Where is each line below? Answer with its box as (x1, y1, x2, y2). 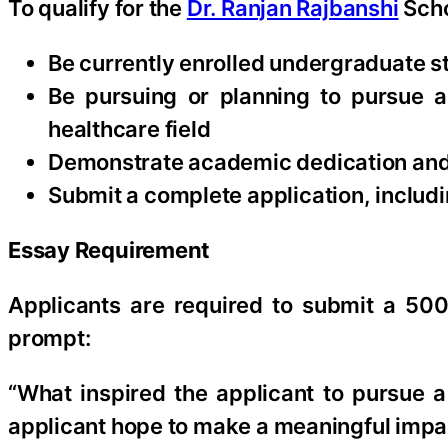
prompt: (8, 324, 91, 351)
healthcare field (48, 115, 211, 142)
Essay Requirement (8, 236, 211, 263)
